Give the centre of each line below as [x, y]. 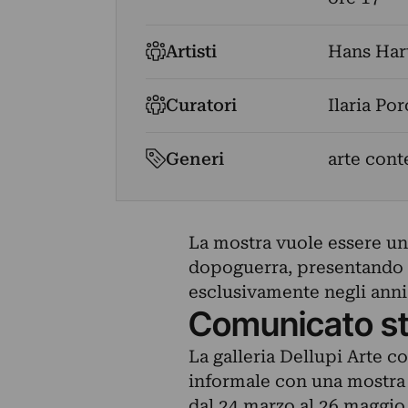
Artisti [192, 51]
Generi [195, 158]
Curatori [202, 105]
